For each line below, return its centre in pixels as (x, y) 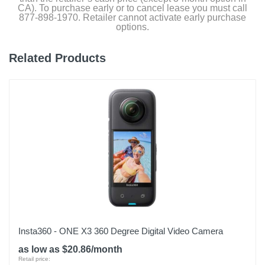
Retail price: (34, 259)
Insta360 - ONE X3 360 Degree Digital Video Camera (121, 231)
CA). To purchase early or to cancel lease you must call (132, 8)
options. (132, 27)
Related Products (57, 58)
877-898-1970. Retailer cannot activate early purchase (132, 17)
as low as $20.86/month (70, 249)
